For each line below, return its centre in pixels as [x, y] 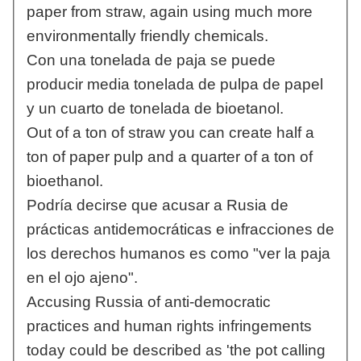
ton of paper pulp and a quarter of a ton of [169, 157]
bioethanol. [64, 181]
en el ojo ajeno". [82, 278]
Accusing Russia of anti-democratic [148, 302]
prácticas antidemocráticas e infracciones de [180, 230]
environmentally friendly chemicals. [147, 36]
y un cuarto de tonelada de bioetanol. [155, 109]
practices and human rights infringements [169, 326]
